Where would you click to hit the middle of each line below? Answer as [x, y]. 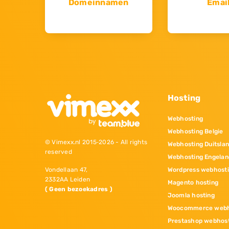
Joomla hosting [191, 195]
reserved [59, 152]
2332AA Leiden [68, 180]
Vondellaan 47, [66, 170]
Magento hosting [193, 182]
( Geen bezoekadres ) [79, 189]
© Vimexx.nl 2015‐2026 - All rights [96, 142]
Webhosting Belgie [195, 131]
